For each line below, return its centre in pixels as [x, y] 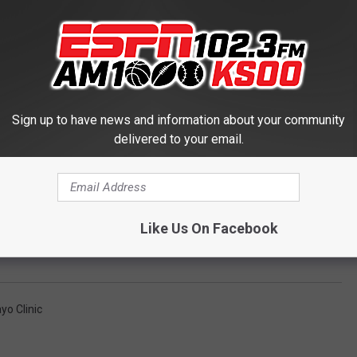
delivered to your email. [178, 139]
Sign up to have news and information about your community [178, 120]
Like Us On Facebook [209, 228]
